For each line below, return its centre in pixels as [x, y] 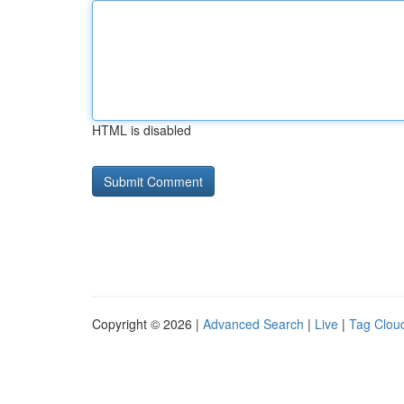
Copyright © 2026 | [147, 324]
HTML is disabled [142, 130]
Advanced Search [253, 324]
